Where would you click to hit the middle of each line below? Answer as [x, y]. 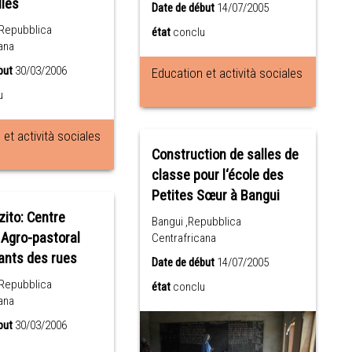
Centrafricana [184, 238]
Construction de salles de [225, 155]
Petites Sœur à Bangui [216, 196]
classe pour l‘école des [218, 176]
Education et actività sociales [227, 73]
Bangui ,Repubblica [197, 222]
